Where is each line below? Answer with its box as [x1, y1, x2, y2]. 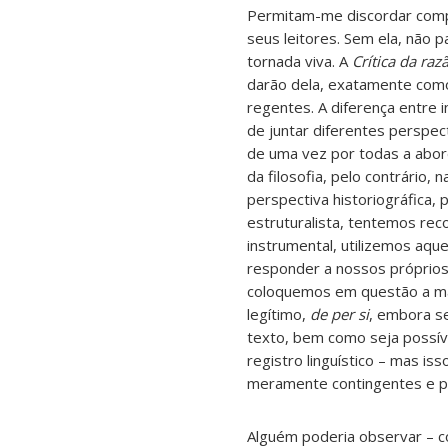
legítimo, [247, 303, 310, 324]
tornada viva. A [247, 50, 352, 71]
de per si [310, 303, 369, 324]
